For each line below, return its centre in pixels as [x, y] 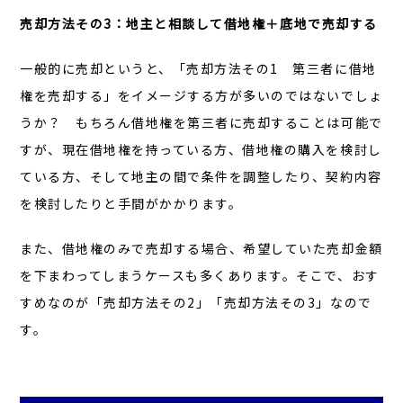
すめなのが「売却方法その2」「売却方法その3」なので [196, 303]
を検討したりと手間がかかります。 [131, 204]
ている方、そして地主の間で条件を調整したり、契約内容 [201, 177]
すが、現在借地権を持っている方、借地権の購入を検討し [201, 150]
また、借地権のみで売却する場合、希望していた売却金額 [201, 249]
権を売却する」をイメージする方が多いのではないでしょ [201, 96]
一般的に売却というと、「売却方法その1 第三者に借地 [198, 69]
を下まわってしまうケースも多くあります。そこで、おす [200, 276]
